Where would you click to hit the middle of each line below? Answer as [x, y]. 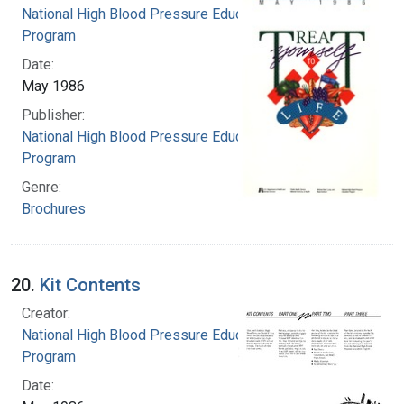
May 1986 [53, 87]
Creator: [46, 314]
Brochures [54, 209]
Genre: [41, 188]
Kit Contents [90, 285]
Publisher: [53, 115]
